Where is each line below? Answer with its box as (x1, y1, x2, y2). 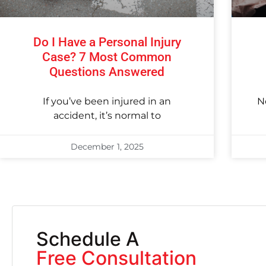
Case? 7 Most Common (42, 49, 172, 64)
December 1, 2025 (70, 141, 144, 152)
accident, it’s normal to (53, 109, 161, 121)
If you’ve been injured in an (43, 95, 171, 107)
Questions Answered (49, 64, 164, 79)
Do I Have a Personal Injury (33, 34, 181, 49)
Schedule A (36, 227, 139, 251)
